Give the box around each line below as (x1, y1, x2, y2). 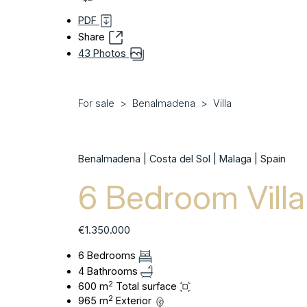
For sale (78, 97, 114, 110)
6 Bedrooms (78, 249, 138, 262)
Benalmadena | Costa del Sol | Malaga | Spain (78, 153, 286, 165)
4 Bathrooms (78, 265, 140, 277)
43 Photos (78, 47, 129, 60)
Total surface (113, 280, 180, 293)
